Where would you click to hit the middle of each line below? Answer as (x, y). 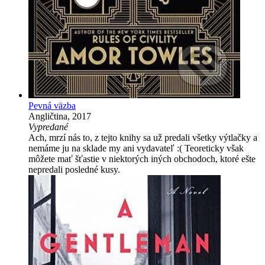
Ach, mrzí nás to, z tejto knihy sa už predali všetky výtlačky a (143, 137)
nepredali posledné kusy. (74, 169)
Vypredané (48, 127)
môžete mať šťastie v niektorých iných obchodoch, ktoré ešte (142, 159)
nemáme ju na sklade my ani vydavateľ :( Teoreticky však (136, 148)
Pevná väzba (52, 105)
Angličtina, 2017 (60, 116)
